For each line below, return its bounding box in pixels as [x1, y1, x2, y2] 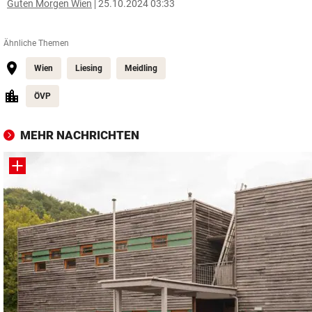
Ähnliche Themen [3, 38, 69, 48]
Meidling [125, 63, 157, 73]
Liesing [75, 63, 102, 73]
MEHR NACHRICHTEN [20, 128, 139, 142]
